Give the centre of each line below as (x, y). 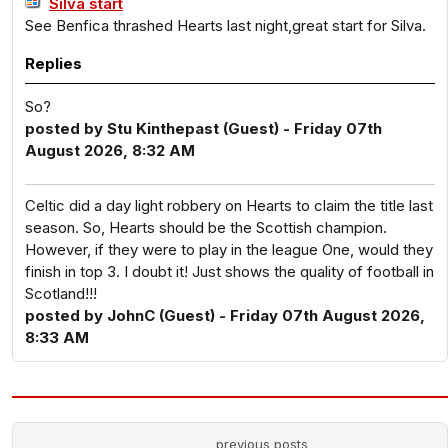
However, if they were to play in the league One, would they (229, 249)
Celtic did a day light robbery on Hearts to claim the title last (229, 205)
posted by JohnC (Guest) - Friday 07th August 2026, (225, 315)
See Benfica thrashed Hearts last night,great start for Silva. (225, 25)
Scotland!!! (61, 293)
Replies (53, 63)
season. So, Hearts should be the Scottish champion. (206, 227)
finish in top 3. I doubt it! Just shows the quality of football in (229, 271)
